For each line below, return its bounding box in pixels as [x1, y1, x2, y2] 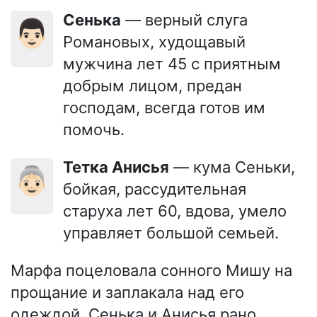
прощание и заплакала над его [11, 282, 244, 301]
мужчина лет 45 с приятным [63, 54, 281, 73]
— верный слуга [121, 10, 248, 29]
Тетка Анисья [72, 157, 169, 176]
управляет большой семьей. [63, 223, 279, 242]
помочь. [63, 120, 125, 139]
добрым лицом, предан [63, 76, 242, 95]
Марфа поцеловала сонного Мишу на [11, 260, 292, 279]
